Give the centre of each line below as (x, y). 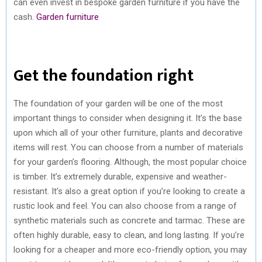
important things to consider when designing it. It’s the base (128, 118)
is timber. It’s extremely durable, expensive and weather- (120, 176)
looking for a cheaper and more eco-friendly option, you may (130, 249)
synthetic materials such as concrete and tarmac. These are (129, 220)
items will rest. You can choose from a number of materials (128, 147)
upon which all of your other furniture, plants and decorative (128, 132)
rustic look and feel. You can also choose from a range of (125, 206)
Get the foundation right (104, 75)
